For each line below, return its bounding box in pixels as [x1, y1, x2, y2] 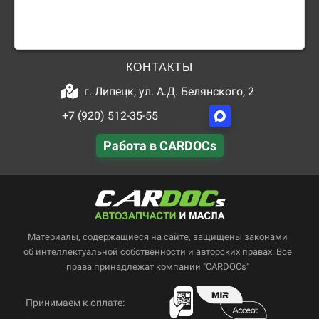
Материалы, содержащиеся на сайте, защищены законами [28, 231, 288, 242]
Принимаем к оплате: [26, 296, 125, 308]
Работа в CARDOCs [103, 137, 216, 153]
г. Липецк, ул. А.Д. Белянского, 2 [84, 84, 254, 98]
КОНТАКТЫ [125, 61, 194, 73]
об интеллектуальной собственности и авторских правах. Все [23, 246, 292, 257]
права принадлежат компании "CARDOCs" [66, 261, 249, 272]
